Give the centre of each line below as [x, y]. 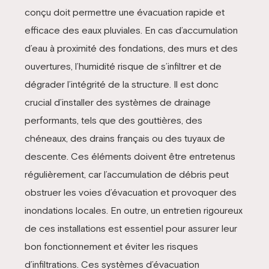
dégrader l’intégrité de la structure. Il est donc [121, 84]
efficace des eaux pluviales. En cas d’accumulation [131, 30]
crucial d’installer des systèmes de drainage [117, 102]
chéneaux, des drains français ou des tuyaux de [125, 138]
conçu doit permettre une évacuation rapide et [124, 12]
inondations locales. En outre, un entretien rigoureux [133, 210]
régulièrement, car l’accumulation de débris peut [126, 174]
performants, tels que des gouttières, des [113, 120]
